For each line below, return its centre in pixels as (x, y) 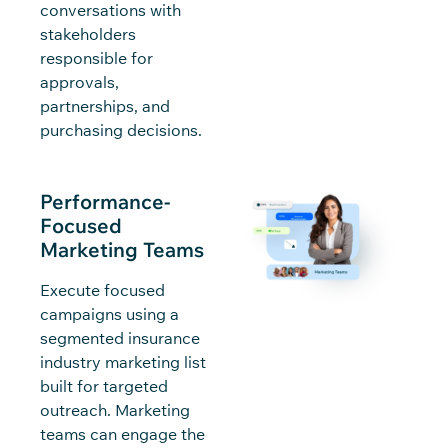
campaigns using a (109, 313)
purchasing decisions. (121, 129)
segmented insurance (120, 337)
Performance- (105, 201)
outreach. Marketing (115, 409)
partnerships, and (105, 105)
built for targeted (104, 385)
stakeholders (88, 33)
